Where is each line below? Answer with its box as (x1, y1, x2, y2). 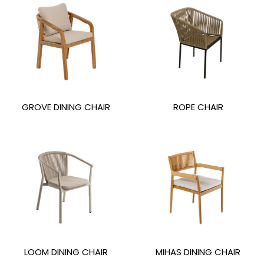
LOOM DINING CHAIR (24, 245, 108, 258)
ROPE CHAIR (173, 101, 223, 114)
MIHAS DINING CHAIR (156, 245, 240, 258)
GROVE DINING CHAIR (22, 101, 110, 114)
